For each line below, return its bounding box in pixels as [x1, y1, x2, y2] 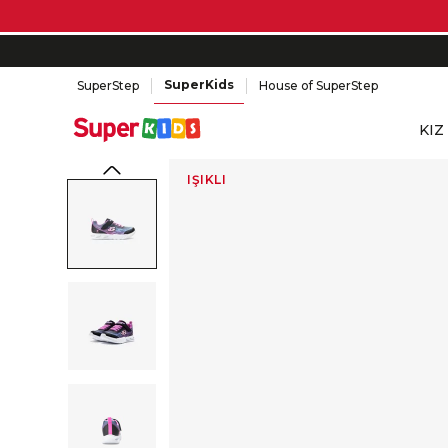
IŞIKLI [187, 172, 227, 187]
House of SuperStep [259, 77, 379, 93]
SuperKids [164, 77, 235, 92]
